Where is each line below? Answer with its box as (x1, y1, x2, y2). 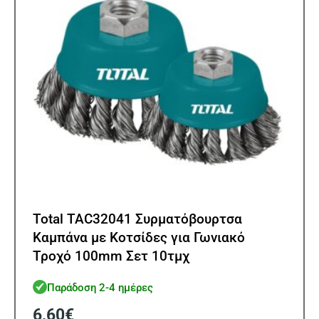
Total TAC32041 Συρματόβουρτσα (33, 211, 242, 228)
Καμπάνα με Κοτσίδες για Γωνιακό (33, 229, 245, 246)
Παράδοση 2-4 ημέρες (47, 281, 153, 294)
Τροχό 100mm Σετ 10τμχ (33, 248, 189, 265)
